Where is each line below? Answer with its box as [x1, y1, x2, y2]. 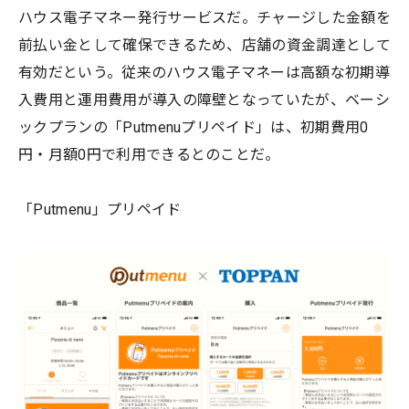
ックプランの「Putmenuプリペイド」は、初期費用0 [18, 118, 369, 136]
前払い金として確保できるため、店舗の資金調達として [18, 36, 392, 54]
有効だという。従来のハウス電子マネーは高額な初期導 [18, 63, 391, 81]
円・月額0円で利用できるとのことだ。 [18, 145, 280, 163]
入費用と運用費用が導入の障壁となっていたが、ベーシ [18, 90, 391, 109]
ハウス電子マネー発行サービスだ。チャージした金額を [18, 8, 392, 26]
